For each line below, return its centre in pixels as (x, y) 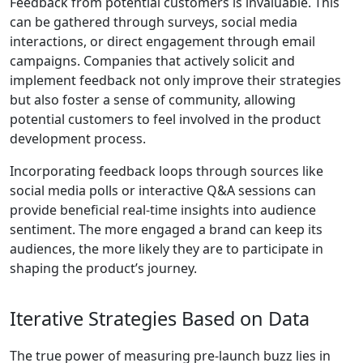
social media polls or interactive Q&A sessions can (163, 191)
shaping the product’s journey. (103, 269)
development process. (78, 139)
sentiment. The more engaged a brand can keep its (166, 230)
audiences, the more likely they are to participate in (167, 249)
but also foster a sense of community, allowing (153, 100)
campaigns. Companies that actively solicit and (152, 61)
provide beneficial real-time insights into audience (163, 210)
